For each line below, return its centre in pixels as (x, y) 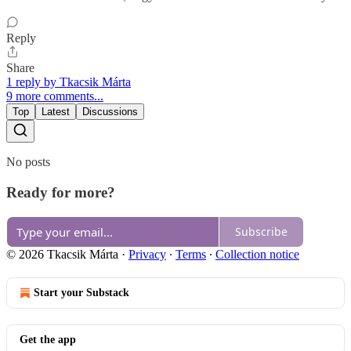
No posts (28, 162)
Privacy (147, 254)
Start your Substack (81, 292)
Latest (56, 112)
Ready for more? (61, 192)
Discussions (110, 112)
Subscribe (261, 232)
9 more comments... (55, 96)
